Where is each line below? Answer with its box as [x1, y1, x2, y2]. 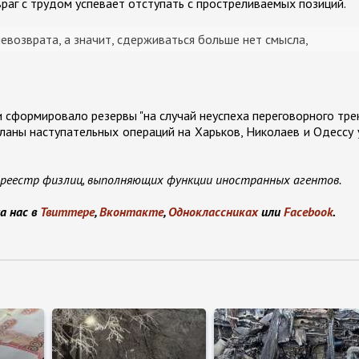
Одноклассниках [168, 203, 258, 220]
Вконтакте [99, 203, 163, 220]
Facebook [284, 203, 333, 220]
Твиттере [40, 203, 95, 220]
